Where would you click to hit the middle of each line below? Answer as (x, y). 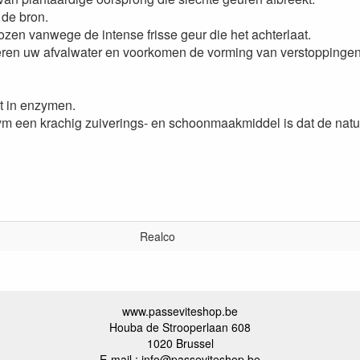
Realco (157, 236)
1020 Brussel (180, 343)
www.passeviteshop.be (180, 311)
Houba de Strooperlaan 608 (180, 327)
